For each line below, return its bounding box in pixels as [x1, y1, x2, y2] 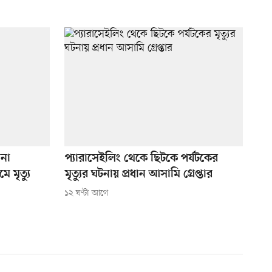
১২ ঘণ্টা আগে [64, 188, 109, 200]
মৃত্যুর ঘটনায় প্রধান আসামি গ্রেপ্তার [64, 168, 212, 182]
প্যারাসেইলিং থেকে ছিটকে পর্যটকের [64, 152, 218, 166]
